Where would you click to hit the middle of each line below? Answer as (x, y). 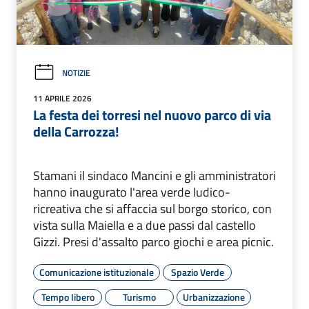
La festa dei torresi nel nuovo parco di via (152, 115)
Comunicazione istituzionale (97, 272)
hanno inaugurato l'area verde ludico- (132, 192)
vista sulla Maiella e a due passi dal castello (144, 226)
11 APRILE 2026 (62, 99)
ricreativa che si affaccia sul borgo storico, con (152, 209)
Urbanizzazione (214, 297)
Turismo (139, 297)
